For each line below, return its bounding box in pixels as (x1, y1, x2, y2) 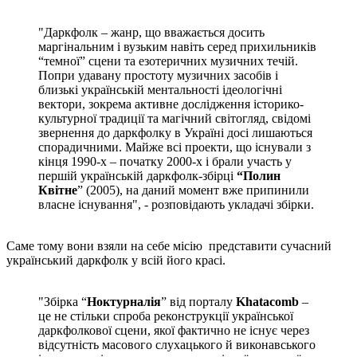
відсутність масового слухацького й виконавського (38, 337, 316, 351)
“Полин (237, 168, 280, 182)
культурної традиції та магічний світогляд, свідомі (38, 111, 311, 125)
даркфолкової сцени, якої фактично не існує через (38, 323, 309, 337)
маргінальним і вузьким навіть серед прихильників (38, 39, 316, 53)
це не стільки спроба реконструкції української (38, 308, 293, 323)
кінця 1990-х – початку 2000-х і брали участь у (38, 154, 292, 168)
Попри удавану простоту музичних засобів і (38, 68, 278, 82)
